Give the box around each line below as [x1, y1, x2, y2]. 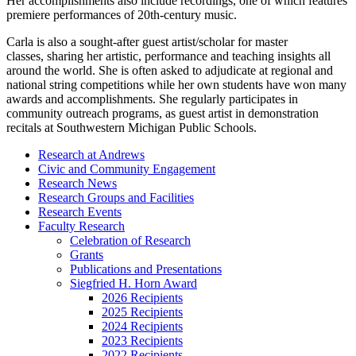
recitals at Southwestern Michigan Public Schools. [6, 120, 257, 134]
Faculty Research [38, 219, 125, 233]
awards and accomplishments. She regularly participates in [6, 91, 298, 106]
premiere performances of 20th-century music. [6, 7, 240, 21]
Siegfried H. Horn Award [70, 276, 197, 290]
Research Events [38, 204, 122, 219]
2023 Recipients [102, 333, 183, 347]
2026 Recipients [102, 290, 183, 304]
